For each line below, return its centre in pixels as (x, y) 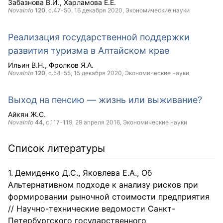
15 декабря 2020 (98, 73)
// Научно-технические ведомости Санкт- (92, 209)
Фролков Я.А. (71, 65)
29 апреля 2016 (98, 122)
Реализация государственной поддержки (99, 37)
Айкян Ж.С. (27, 114)
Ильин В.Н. (26, 65)
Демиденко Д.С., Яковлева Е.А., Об (83, 173)
